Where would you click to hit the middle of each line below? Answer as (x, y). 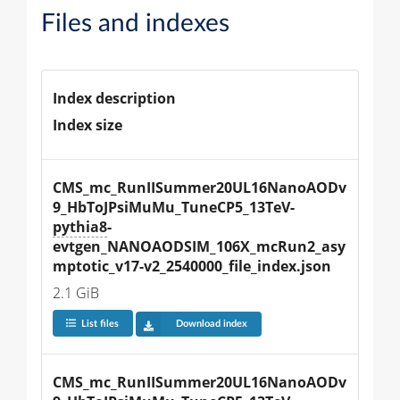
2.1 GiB (76, 292)
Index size (87, 125)
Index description (114, 98)
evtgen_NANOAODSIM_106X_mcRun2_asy (199, 246)
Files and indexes (135, 23)
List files (100, 324)
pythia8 (80, 226)
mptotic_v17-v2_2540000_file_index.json (192, 266)
